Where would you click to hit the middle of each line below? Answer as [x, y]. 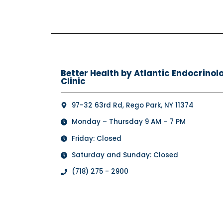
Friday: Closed [96, 138]
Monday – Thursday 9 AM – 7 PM [128, 122]
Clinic [73, 81]
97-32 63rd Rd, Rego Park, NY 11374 [132, 105]
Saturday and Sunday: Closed [125, 155]
